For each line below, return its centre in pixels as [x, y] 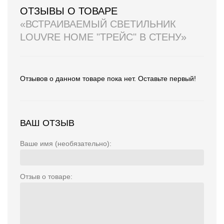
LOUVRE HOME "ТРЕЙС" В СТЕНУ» [103, 37]
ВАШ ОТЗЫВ [47, 123]
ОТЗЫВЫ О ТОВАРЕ [69, 11]
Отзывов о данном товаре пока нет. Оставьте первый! [108, 78]
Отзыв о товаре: [46, 176]
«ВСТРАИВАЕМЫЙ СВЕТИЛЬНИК [98, 24]
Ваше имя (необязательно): [66, 143]
